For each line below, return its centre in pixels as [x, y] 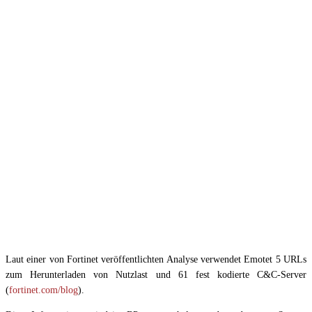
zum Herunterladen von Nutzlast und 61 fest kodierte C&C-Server [156, 275]
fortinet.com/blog [44, 290]
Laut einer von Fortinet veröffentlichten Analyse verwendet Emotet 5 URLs [156, 260]
